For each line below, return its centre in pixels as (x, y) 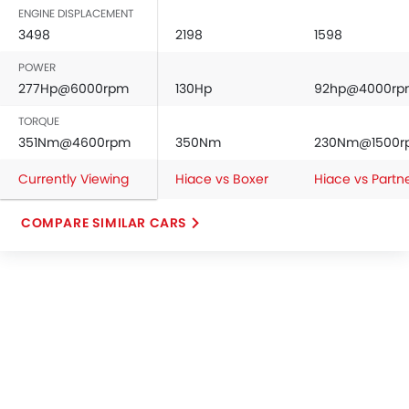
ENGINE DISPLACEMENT (76, 13)
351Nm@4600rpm (74, 142)
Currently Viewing (73, 179)
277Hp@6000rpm (73, 89)
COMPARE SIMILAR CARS (104, 223)
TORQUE (39, 121)
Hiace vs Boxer (222, 179)
